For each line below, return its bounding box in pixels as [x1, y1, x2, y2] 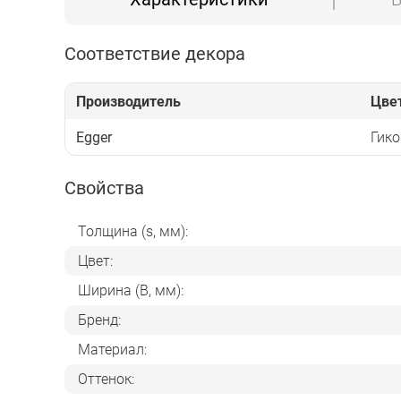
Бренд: [78, 311, 121, 328]
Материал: [78, 340, 147, 358]
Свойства [64, 177, 144, 199]
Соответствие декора [64, 43, 245, 64]
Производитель [76, 92, 181, 110]
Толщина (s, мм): [78, 222, 188, 240]
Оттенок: [78, 370, 134, 388]
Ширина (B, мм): [78, 281, 183, 299]
